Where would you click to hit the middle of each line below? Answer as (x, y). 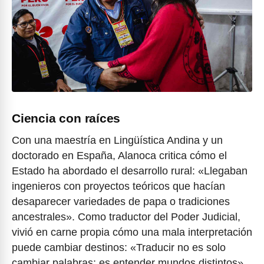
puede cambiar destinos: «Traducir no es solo (119, 247)
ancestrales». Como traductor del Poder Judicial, (126, 217)
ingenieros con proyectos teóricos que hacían (118, 186)
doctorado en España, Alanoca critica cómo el (119, 155)
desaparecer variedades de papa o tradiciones (121, 201)
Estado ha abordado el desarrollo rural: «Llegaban (130, 171)
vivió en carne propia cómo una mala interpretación (132, 232)
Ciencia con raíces (66, 118)
